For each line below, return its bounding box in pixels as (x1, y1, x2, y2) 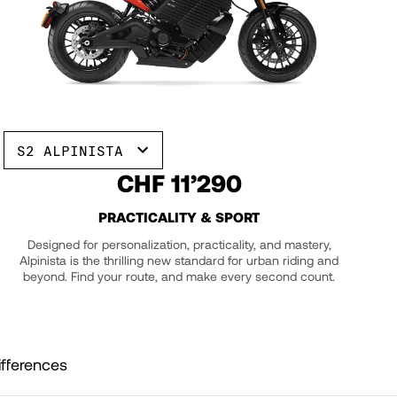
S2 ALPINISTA (17, 141, 124, 159)
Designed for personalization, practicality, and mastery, (27, 236, 331, 252)
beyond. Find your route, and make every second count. (23, 268, 335, 284)
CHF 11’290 (116, 167, 242, 197)
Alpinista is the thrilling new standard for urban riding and (19, 252, 339, 268)
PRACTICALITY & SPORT (98, 207, 260, 225)
